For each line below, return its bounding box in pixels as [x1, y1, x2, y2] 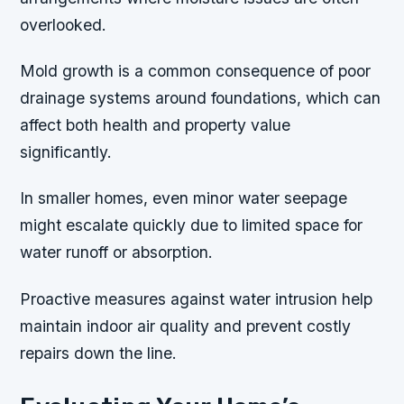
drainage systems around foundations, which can [20, 88, 381, 108]
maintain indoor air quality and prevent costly [20, 316, 352, 335]
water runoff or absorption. [20, 243, 214, 262]
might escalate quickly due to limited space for [20, 216, 363, 235]
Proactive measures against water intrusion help [20, 289, 373, 308]
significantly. [20, 142, 113, 162]
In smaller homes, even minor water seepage [20, 188, 348, 208]
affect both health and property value [20, 115, 291, 135]
